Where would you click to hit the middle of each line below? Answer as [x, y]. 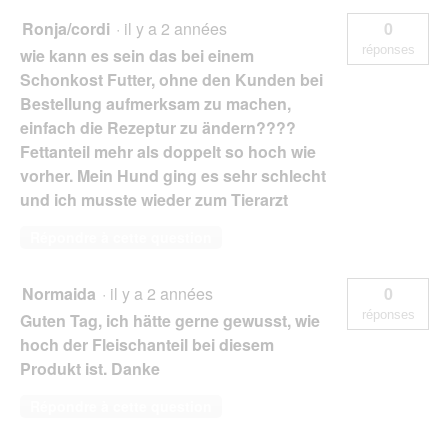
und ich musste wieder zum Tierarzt [154, 200]
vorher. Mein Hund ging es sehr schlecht [173, 176]
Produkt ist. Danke [90, 369]
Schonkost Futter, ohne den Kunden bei [171, 80]
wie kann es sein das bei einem [137, 56]
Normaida [59, 294]
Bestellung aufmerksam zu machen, [155, 104]
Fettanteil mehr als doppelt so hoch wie [168, 152]
